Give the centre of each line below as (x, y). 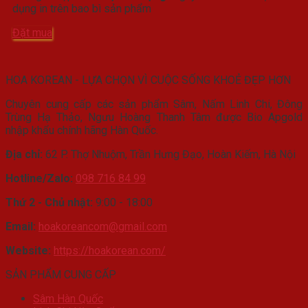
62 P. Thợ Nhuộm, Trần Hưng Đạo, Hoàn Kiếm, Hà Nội (169, 154)
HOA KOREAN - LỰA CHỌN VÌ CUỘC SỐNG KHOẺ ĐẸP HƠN (148, 80)
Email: (21, 226)
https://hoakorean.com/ (110, 250)
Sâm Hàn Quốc (68, 298)
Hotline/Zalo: (39, 178)
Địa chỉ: (24, 154)
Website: (28, 250)
